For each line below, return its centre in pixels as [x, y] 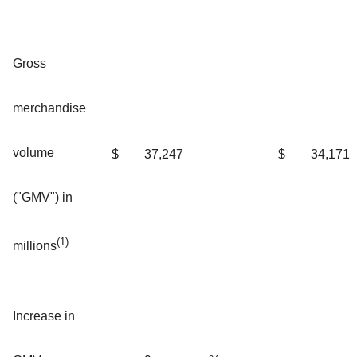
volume [33, 152]
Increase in [44, 316]
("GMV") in [43, 197]
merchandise [49, 108]
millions [35, 246]
